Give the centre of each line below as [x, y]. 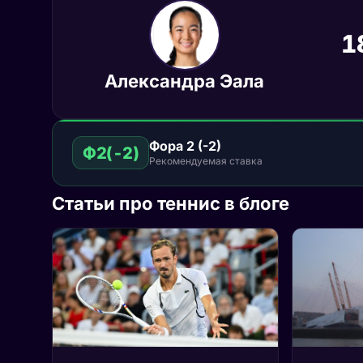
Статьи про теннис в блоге [171, 203]
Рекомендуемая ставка [206, 160]
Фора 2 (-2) [185, 145]
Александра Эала [184, 81]
